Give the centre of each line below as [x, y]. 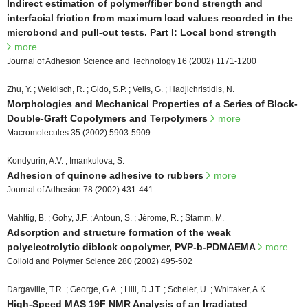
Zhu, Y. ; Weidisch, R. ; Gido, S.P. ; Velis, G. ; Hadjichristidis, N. [121, 89]
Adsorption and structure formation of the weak [119, 232]
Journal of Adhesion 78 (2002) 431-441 [80, 189]
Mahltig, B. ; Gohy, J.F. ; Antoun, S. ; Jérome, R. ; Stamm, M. [115, 218]
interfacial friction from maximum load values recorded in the [150, 18]
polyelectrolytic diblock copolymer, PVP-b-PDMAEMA [132, 246]
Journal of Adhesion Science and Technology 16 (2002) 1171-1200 [132, 61]
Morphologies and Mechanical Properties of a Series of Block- [152, 103]
